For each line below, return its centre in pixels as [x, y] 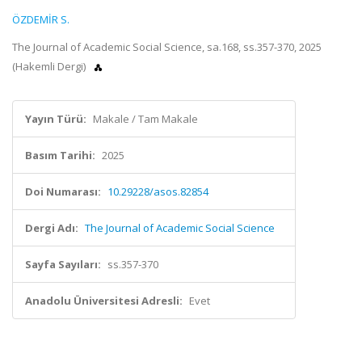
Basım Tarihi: [60, 155]
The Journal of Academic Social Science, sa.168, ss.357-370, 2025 [167, 47]
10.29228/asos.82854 [158, 192]
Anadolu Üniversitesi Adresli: [104, 301]
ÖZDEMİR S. [41, 19]
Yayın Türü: [56, 119]
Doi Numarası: [63, 192]
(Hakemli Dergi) [50, 66]
